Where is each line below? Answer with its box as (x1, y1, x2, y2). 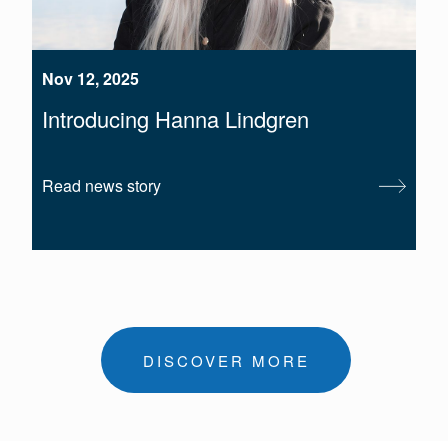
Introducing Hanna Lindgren (42, 103, 309, 135)
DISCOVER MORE (142, 349, 310, 371)
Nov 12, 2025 (42, 67, 139, 91)
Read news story (42, 174, 161, 198)
